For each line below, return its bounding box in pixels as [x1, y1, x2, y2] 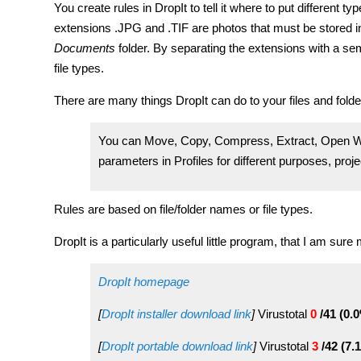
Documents [54, 41, 115, 55]
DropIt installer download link [102, 307, 251, 321]
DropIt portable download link [102, 339, 253, 353]
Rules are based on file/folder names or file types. [54, 202, 313, 216]
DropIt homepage [98, 275, 189, 288]
